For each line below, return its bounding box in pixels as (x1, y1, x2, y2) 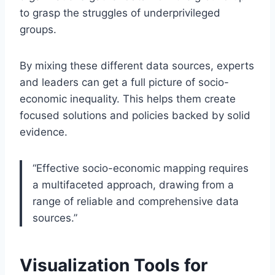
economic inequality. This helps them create (20, 93, 236, 106)
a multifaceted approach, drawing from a (33, 179, 234, 192)
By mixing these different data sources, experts (20, 60, 254, 72)
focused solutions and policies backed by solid (20, 109, 250, 122)
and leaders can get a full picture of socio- (20, 76, 229, 89)
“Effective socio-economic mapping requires (33, 162, 249, 175)
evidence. (20, 126, 68, 139)
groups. (20, 23, 56, 36)
